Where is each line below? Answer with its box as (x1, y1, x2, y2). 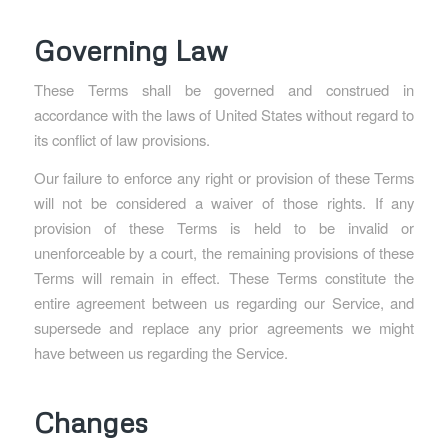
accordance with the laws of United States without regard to (33, 104, 415, 126)
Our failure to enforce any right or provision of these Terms (33, 167, 415, 189)
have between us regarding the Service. (33, 342, 288, 364)
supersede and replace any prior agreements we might (33, 317, 415, 339)
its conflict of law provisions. (33, 129, 210, 151)
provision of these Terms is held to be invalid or (33, 217, 415, 239)
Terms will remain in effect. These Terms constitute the (33, 267, 415, 289)
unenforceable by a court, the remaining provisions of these (33, 242, 415, 264)
